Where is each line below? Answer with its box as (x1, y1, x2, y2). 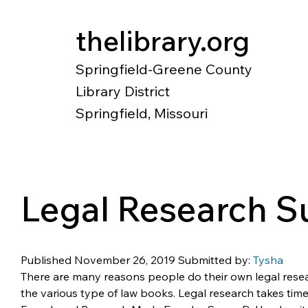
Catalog (12, 140, 61, 156)
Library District (76, 82, 170, 100)
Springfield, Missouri (76, 104, 208, 122)
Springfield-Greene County (76, 60, 252, 78)
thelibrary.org (76, 23, 250, 58)
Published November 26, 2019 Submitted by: (21, 253, 253, 267)
